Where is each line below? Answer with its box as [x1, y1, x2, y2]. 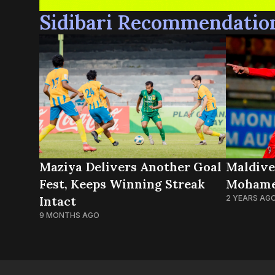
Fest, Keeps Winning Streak [39, 176, 205, 192]
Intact [39, 193, 76, 209]
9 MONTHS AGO [39, 211, 99, 220]
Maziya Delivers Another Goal [39, 159, 222, 175]
